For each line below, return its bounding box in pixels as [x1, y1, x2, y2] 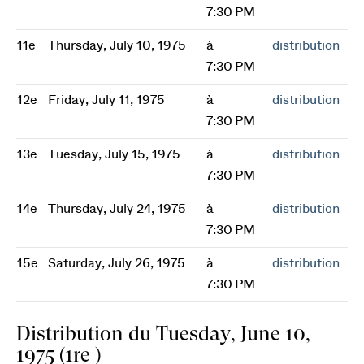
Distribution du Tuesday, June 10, [16, 322, 310, 345]
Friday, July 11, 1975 [48, 93, 165, 106]
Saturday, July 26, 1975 [48, 257, 185, 270]
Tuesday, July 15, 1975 [48, 148, 180, 161]
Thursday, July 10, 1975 [48, 39, 186, 52]
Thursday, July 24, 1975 [48, 202, 186, 215]
